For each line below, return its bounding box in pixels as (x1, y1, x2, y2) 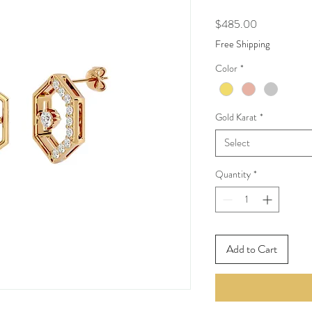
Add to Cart (226, 241, 277, 258)
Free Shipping (214, 37, 270, 51)
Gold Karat (214, 110, 257, 125)
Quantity (214, 167, 251, 182)
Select (224, 135, 250, 151)
